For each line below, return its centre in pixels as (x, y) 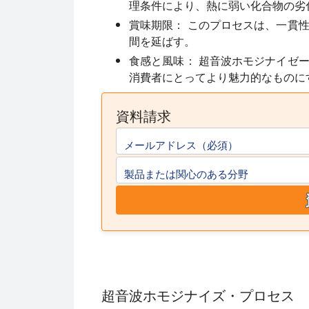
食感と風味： (162, 60)
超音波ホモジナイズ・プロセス (198, 295)
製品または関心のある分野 (186, 173)
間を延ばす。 (162, 41)
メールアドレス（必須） (181, 144)
